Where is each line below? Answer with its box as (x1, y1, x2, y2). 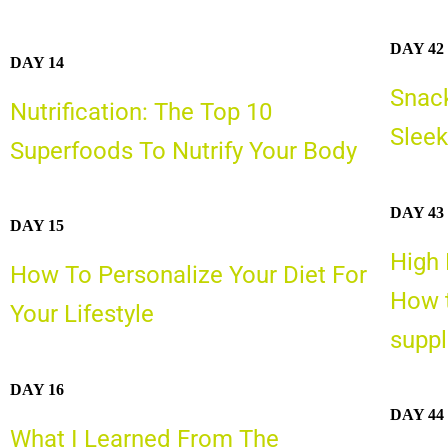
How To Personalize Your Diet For (10, 261, 367, 290)
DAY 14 (10, 53, 64, 71)
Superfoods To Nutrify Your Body (10, 136, 357, 165)
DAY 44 (389, 406, 444, 424)
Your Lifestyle (10, 300, 154, 329)
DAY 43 (389, 203, 444, 221)
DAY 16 (10, 380, 64, 398)
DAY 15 (10, 217, 64, 235)
